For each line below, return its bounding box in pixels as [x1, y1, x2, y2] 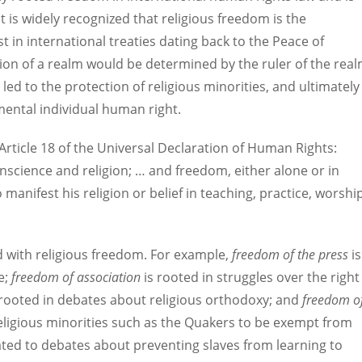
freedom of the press [232, 246, 348, 263]
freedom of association [11, 268, 141, 286]
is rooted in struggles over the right [141, 268, 360, 286]
